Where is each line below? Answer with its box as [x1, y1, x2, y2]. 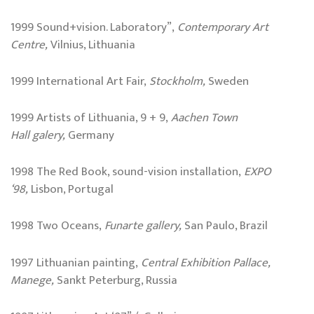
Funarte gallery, [104, 216, 182, 236]
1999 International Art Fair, [11, 71, 149, 91]
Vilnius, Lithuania [48, 34, 135, 55]
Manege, [11, 270, 54, 290]
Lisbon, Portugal [28, 179, 114, 200]
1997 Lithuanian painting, [11, 252, 141, 273]
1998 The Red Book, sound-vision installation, [11, 162, 244, 182]
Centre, [11, 34, 48, 55]
